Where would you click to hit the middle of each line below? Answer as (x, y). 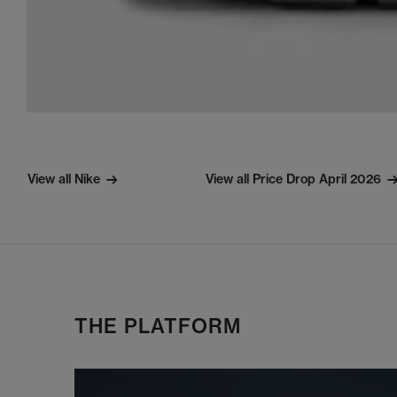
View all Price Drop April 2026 (293, 179)
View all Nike (64, 179)
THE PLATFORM (158, 327)
